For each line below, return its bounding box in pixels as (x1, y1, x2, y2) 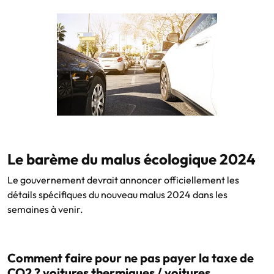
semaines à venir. (7, 202, 83, 215)
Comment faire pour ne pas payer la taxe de (7, 250, 254, 265)
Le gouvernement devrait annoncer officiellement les (7, 173, 239, 186)
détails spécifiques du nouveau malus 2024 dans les (7, 188, 228, 201)
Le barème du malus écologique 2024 (7, 149, 256, 168)
